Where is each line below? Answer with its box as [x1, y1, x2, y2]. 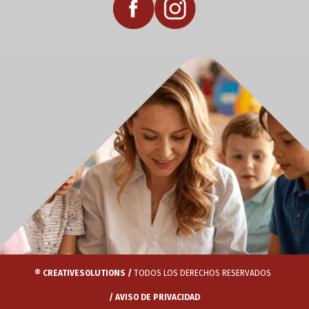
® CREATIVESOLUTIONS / [34, 268, 132, 278]
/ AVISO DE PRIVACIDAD [109, 292, 200, 302]
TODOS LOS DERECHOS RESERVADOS [131, 268, 275, 278]
